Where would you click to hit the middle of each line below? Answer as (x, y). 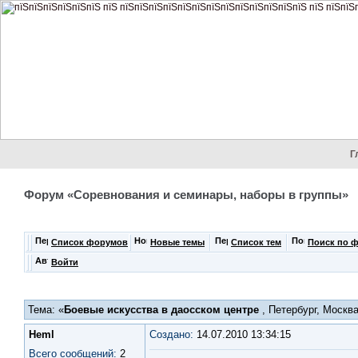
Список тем (256, 242)
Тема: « (46, 310)
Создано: (171, 334)
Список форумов (89, 242)
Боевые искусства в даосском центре (161, 310)
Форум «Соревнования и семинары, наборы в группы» (186, 195)
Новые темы (177, 242)
